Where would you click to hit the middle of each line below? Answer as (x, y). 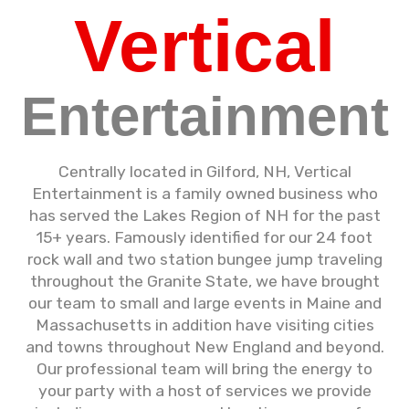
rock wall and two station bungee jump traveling (204, 259)
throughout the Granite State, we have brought (204, 281)
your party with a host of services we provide (204, 391)
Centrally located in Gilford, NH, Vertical (204, 172)
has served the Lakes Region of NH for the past (204, 215)
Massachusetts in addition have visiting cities (204, 325)
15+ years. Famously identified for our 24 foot (204, 237)
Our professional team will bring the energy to (204, 369)
